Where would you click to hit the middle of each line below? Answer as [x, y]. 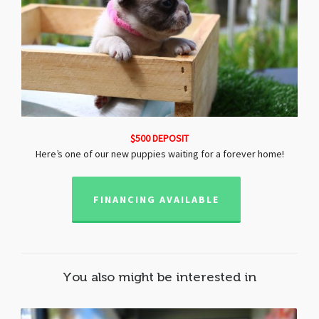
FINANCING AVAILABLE [156, 199]
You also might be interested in [159, 277]
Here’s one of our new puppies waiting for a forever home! [159, 154]
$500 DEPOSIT [159, 138]
